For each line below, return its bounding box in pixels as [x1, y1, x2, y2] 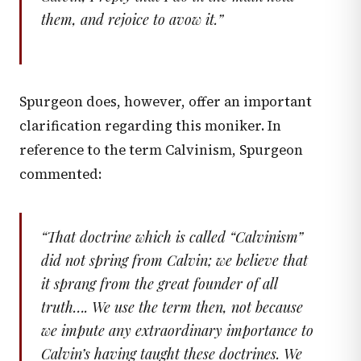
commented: [19, 165, 102, 185]
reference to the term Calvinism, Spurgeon [19, 141, 303, 160]
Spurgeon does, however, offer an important [19, 93, 312, 112]
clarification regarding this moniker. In [19, 117, 281, 136]
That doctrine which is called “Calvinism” [47, 227, 303, 247]
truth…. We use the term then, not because [41, 297, 303, 317]
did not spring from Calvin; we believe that [41, 251, 308, 271]
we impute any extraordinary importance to [41, 321, 313, 341]
